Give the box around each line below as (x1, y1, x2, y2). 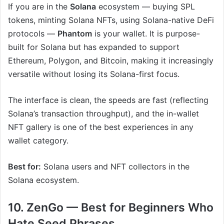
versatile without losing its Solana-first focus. (8, 68, 179, 79)
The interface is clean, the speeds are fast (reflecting (8, 94, 208, 105)
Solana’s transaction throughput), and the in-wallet (8, 108, 199, 118)
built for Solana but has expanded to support (8, 41, 179, 52)
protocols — (8, 28, 57, 38)
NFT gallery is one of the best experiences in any (8, 121, 193, 132)
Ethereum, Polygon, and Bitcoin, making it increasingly (8, 55, 213, 65)
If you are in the (8, 1, 70, 11)
